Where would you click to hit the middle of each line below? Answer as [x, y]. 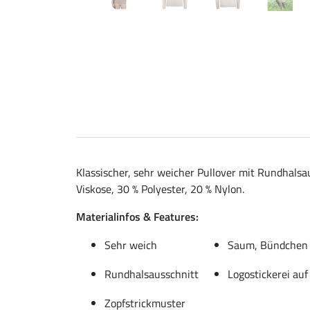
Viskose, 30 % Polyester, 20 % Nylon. [160, 189]
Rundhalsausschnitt [152, 274]
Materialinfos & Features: [137, 216]
